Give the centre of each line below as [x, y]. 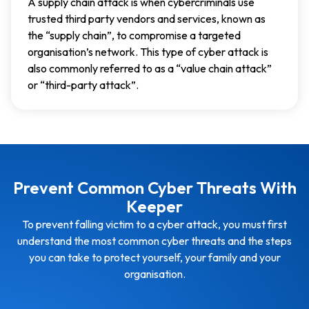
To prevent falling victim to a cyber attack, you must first [154, 224]
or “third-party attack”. [83, 84]
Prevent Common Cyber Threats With [154, 187]
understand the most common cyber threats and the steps [154, 240]
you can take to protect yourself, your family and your [154, 257]
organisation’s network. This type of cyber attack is [148, 51]
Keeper [154, 206]
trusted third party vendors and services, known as [147, 18]
